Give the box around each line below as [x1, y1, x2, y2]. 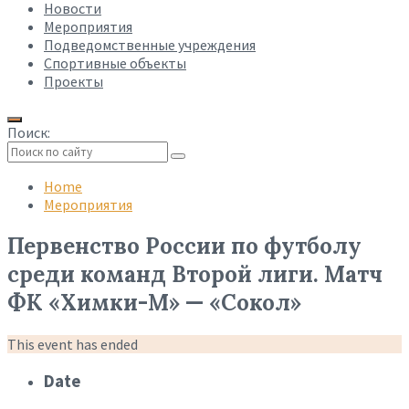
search [6, 177, 38, 193]
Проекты [44, 72, 103, 90]
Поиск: [7, 123, 50, 142]
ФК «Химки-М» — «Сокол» [7, 288, 301, 317]
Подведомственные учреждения [44, 36, 256, 54]
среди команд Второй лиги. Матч [7, 259, 383, 288]
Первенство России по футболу [7, 231, 362, 260]
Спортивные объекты [44, 54, 186, 72]
